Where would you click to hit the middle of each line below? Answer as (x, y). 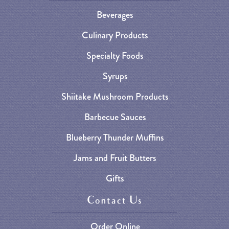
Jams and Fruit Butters (115, 158)
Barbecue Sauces (115, 117)
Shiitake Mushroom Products (115, 97)
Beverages (115, 15)
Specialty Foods (115, 56)
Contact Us (114, 202)
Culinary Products (115, 36)
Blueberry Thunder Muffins (115, 138)
